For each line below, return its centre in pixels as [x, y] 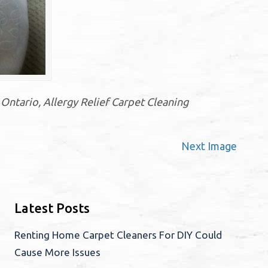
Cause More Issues [57, 252]
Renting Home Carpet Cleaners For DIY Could [118, 234]
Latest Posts [52, 208]
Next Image [209, 146]
